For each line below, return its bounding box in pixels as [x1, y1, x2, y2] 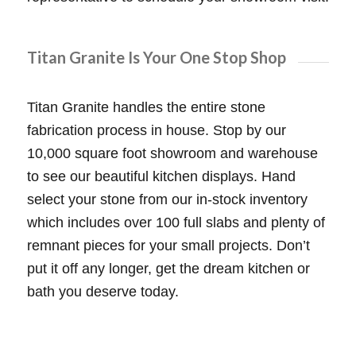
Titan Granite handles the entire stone [26, 99, 265, 115]
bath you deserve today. [26, 283, 179, 300]
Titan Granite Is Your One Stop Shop [26, 48, 286, 68]
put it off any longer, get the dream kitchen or [26, 260, 310, 277]
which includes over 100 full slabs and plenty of [26, 214, 325, 230]
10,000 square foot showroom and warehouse [26, 145, 318, 161]
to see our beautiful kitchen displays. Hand [26, 168, 296, 184]
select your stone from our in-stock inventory [26, 191, 308, 207]
